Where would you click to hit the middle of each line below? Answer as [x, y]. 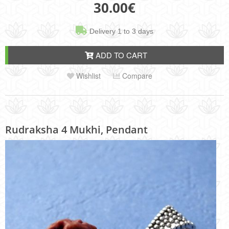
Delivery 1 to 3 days [120, 31]
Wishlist [87, 76]
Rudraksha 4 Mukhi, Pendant [76, 130]
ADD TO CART [120, 55]
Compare [136, 76]
